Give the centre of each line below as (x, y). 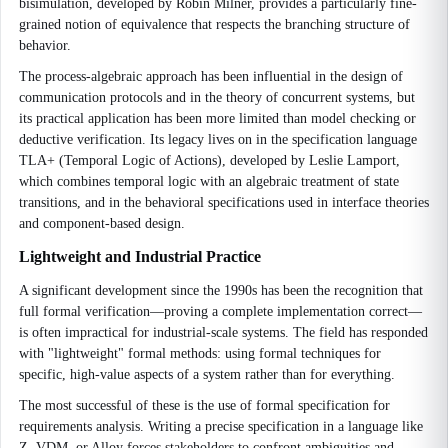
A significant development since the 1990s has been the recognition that (221, 290)
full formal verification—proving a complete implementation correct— (220, 311)
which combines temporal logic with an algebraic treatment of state (209, 181)
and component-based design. (102, 223)
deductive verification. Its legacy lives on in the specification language (218, 139)
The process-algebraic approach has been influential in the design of (211, 76)
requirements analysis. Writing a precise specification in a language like (221, 426)
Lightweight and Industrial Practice (140, 256)
